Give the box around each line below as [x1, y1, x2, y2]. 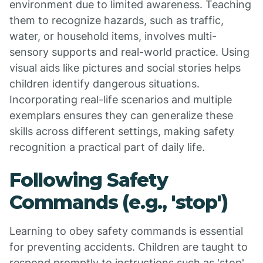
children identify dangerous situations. [9, 77, 200, 90]
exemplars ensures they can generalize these [9, 109, 233, 122]
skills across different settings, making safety [9, 125, 234, 137]
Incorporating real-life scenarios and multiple [9, 93, 232, 106]
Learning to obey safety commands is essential [9, 225, 243, 237]
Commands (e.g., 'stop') [9, 191, 228, 214]
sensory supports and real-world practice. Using [9, 46, 249, 58]
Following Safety [9, 168, 168, 191]
